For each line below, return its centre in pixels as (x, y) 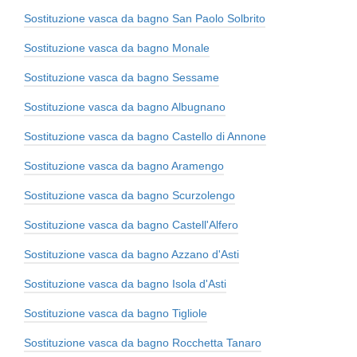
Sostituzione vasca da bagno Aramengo (124, 166)
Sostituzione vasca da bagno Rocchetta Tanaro (143, 343)
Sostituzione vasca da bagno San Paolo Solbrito (145, 19)
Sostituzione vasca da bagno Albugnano (125, 107)
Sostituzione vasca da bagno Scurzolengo (129, 196)
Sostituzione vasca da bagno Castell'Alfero (131, 225)
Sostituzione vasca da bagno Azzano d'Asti (131, 255)
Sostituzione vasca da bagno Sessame (122, 78)
